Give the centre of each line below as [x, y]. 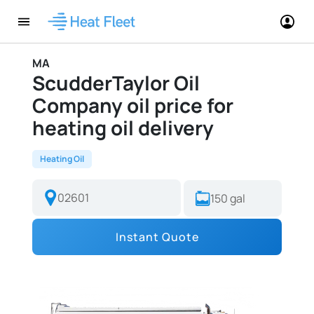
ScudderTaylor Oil [116, 83]
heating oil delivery [123, 128]
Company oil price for [133, 105]
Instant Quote [157, 237]
